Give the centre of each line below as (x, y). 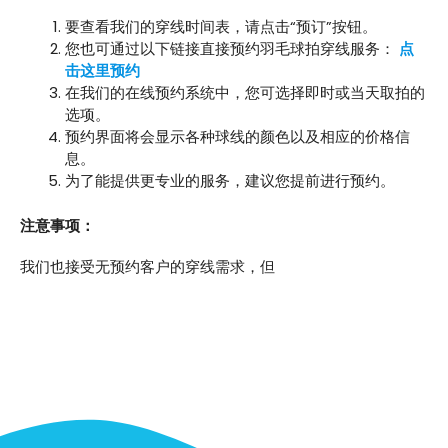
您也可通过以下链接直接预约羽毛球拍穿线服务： (232, 49)
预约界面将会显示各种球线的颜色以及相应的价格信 (237, 137)
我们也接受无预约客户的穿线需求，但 (147, 267)
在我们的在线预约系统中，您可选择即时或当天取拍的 (245, 93)
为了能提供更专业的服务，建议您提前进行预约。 (230, 181)
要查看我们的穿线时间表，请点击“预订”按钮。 (221, 27)
